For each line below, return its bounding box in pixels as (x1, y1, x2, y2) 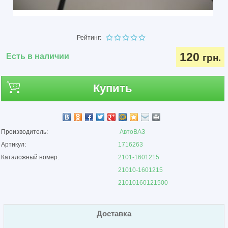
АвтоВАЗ (119, 128, 145, 135)
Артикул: (1, 141, 26, 148)
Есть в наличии (6, 52, 70, 61)
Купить (93, 82, 133, 95)
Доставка (96, 209, 131, 218)
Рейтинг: (77, 34, 106, 41)
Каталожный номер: (1, 154, 60, 161)
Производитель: (1, 128, 48, 135)
